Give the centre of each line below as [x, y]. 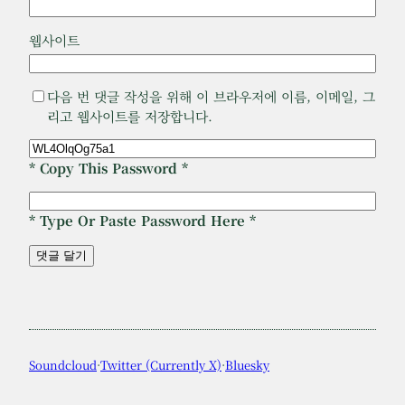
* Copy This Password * [108, 168]
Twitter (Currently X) [161, 365]
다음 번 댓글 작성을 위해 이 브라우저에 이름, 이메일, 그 [211, 96]
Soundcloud [63, 365]
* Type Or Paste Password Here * [142, 221]
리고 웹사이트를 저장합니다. [130, 116]
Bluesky [247, 365]
